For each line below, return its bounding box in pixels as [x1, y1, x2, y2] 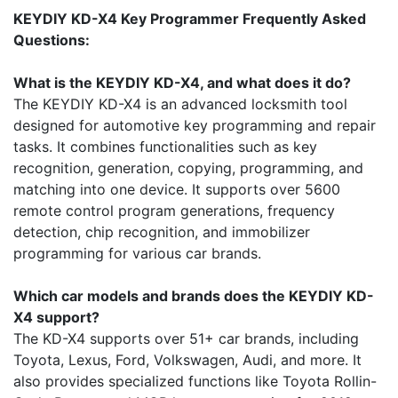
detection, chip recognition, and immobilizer [13, 223, 310, 242]
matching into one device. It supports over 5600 [13, 180, 340, 199]
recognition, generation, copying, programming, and [13, 159, 363, 178]
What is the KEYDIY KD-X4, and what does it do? [13, 74, 351, 92]
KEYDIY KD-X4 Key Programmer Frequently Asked [13, 10, 366, 28]
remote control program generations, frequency [13, 202, 335, 220]
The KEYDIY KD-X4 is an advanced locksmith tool [13, 95, 347, 114]
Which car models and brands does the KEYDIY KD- [13, 287, 374, 306]
